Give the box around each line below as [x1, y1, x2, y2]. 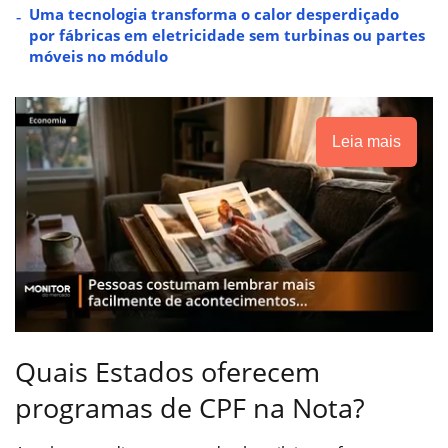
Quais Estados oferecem [15, 353, 320, 391]
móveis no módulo [29, 45, 168, 66]
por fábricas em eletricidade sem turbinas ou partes [29, 24, 425, 45]
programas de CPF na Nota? [15, 389, 365, 427]
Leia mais [332, 132, 401, 150]
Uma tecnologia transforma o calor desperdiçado [29, 3, 399, 24]
